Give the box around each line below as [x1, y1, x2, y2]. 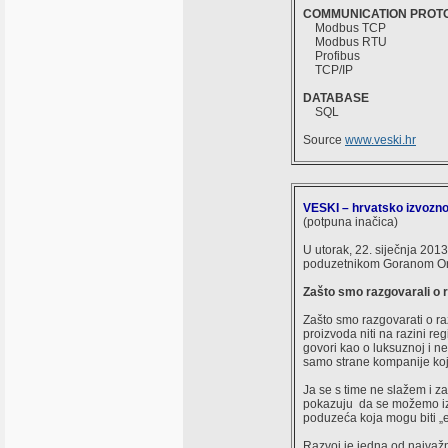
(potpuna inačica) [303, 215, 398, 229]
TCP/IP [303, 63, 353, 77]
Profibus [303, 49, 360, 63]
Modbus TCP [303, 21, 386, 35]
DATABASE [303, 91, 369, 105]
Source [303, 133, 345, 147]
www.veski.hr [345, 133, 416, 147]
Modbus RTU [303, 35, 387, 49]
